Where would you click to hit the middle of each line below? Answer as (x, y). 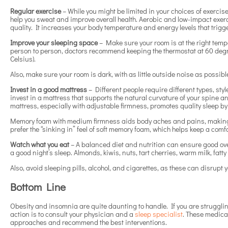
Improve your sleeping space (55, 42)
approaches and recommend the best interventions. (89, 222)
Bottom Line (39, 187)
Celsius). (24, 59)
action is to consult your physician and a (73, 214)
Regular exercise (36, 11)
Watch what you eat (40, 144)
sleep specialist (159, 214)
